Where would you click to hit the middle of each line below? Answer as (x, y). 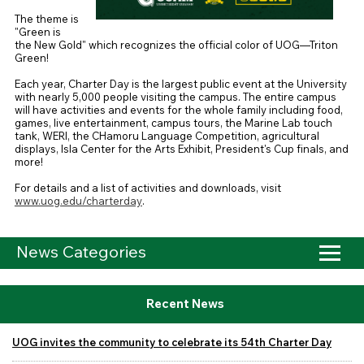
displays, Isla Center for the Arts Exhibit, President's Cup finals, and (181, 149)
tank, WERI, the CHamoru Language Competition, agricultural (167, 136)
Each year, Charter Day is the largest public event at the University (180, 84)
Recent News (185, 304)
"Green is (37, 32)
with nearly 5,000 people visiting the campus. (128, 97)
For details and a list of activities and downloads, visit (147, 188)
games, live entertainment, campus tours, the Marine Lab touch (173, 123)
